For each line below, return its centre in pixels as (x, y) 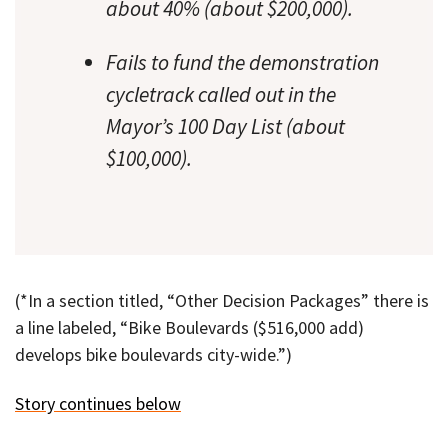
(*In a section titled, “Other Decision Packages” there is (222, 301)
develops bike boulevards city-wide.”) (153, 355)
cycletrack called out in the (220, 94)
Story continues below (98, 403)
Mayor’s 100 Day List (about (225, 126)
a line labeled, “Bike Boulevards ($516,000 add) (189, 328)
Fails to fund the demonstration (242, 62)
